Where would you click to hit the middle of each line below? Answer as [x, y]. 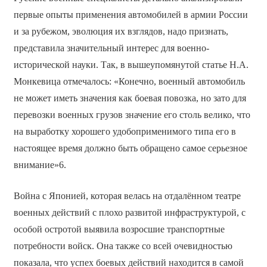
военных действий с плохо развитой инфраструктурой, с [129, 212]
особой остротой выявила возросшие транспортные [119, 229]
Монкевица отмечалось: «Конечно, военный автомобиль [129, 81]
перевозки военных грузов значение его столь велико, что [132, 114]
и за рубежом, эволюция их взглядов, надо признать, [121, 31]
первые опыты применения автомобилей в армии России [131, 14]
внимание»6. [40, 164]
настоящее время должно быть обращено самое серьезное [130, 148]
